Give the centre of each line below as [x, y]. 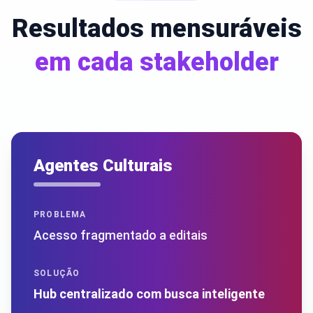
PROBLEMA [60, 214]
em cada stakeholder [156, 62]
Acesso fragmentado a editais [121, 235]
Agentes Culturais [103, 165]
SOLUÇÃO [57, 273]
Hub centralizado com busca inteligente [149, 293]
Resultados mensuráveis [156, 28]
